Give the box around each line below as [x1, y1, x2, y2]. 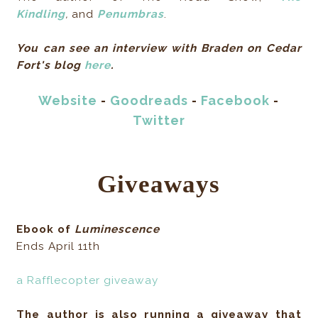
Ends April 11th [16, 240, 101, 253]
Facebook [201, 93, 270, 109]
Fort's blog [16, 59, 85, 72]
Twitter [132, 113, 185, 128]
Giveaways [97, 170, 221, 198]
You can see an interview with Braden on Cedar [16, 42, 302, 55]
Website [38, 93, 98, 109]
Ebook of [16, 223, 75, 236]
